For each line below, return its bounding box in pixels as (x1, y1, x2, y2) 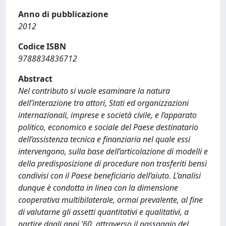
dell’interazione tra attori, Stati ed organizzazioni (18, 97, 189, 108)
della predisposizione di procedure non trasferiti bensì (18, 158, 207, 169)
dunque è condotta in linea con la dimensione (18, 182, 178, 193)
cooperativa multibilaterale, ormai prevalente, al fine (18, 194, 203, 205)
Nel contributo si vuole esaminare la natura (18, 85, 170, 96)
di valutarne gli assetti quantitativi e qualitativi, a (18, 206, 189, 217)
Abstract (18, 73, 52, 84)
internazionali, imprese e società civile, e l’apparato (18, 109, 197, 121)
